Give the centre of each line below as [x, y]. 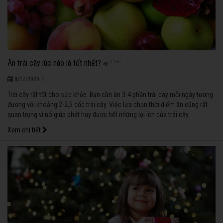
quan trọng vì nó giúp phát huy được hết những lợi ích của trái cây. [99, 115]
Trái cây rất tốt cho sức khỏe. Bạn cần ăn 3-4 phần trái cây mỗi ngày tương [110, 95]
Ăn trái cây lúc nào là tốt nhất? [54, 63]
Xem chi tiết [25, 130]
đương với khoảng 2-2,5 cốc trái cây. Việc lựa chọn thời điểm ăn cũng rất [108, 105]
